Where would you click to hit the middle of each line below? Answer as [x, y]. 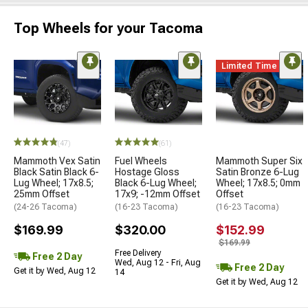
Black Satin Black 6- [56, 172]
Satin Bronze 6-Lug [257, 172]
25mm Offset [42, 194]
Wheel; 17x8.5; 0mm [258, 183]
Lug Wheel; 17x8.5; [54, 183]
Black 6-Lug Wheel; [156, 183]
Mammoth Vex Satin [57, 161]
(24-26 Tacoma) [45, 207]
